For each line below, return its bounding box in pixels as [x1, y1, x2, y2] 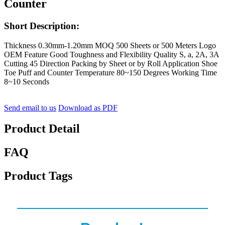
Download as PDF [58, 103, 118, 112]
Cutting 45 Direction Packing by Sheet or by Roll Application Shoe [4, 59, 217, 68]
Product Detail [4, 122, 80, 136]
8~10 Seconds [4, 77, 49, 86]
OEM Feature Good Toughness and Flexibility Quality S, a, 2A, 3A [4, 50, 219, 59]
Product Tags [4, 169, 72, 183]
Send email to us [4, 103, 56, 112]
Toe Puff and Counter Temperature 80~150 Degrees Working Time [4, 68, 217, 77]
